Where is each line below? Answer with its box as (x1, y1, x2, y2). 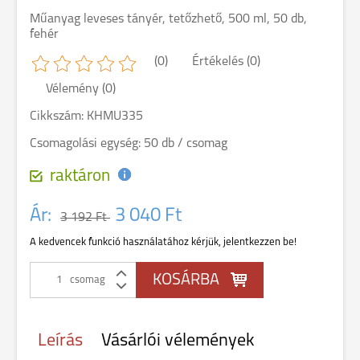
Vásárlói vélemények (101, 332, 255, 350)
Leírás (38, 332, 83, 350)
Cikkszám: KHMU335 (30, 110, 143, 123)
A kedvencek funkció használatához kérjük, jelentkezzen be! (30, 237, 297, 247)
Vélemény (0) (46, 83, 116, 96)
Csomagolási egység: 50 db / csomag (30, 137, 227, 150)
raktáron (50, 168, 110, 185)
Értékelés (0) (192, 55, 260, 68)
